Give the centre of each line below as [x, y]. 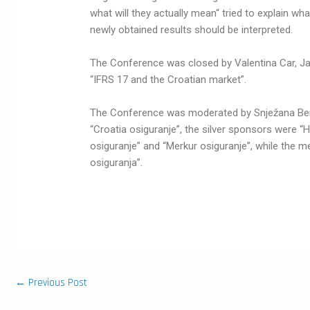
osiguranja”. [117, 163]
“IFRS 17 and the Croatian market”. [168, 80]
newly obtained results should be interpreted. [192, 30]
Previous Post [56, 283]
